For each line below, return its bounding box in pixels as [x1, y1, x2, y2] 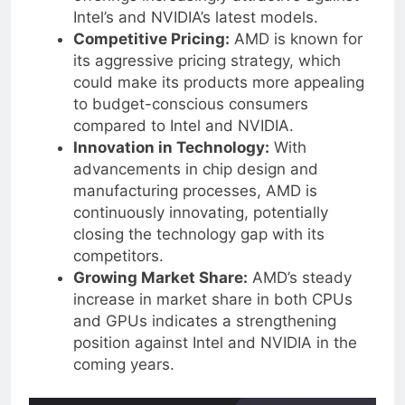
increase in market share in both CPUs [72, 304, 353, 323]
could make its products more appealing [72, 87, 364, 106]
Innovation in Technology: [72, 152, 269, 171]
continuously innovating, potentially [72, 217, 328, 236]
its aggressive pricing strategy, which [72, 65, 341, 84]
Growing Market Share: [72, 282, 248, 301]
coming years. [72, 369, 174, 388]
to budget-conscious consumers [72, 108, 308, 127]
